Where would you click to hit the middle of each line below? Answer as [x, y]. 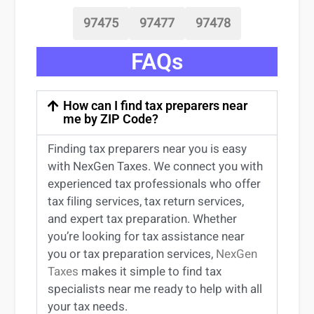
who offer [234, 184]
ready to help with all [207, 289]
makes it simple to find [142, 272]
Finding [69, 149]
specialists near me [100, 289]
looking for [111, 237]
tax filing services [94, 202]
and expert [77, 219]
